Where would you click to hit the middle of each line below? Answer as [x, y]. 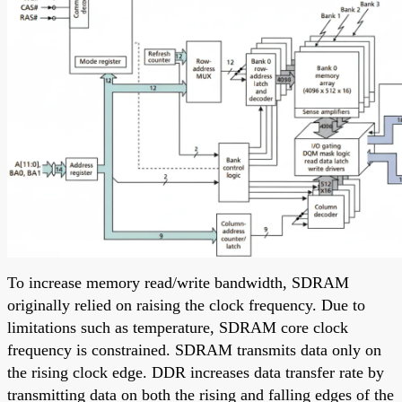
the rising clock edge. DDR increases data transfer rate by [196, 372]
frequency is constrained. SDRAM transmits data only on [194, 350]
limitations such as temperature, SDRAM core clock [178, 327]
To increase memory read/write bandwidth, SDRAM [178, 282]
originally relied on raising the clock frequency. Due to [186, 305]
